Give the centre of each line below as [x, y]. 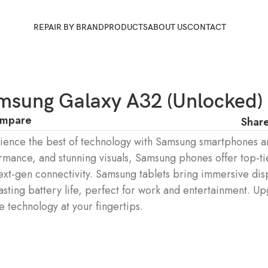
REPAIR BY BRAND [69, 27]
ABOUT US [168, 27]
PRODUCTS [126, 27]
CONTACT [207, 27]
